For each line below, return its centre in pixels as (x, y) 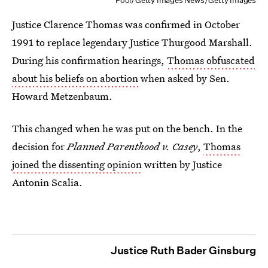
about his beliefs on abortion (75, 78)
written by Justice (182, 165)
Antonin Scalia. (47, 182)
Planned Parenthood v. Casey (132, 147)
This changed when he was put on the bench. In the (127, 129)
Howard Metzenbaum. (62, 96)
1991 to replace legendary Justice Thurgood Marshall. (132, 42)
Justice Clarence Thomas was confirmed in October (126, 25)
